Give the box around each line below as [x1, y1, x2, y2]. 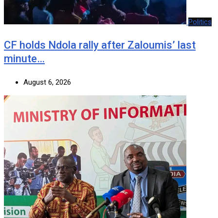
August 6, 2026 [23, 77, 71, 87]
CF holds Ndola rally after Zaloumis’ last [4, 38, 196, 51]
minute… [4, 52, 45, 65]
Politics [188, 17, 212, 26]
